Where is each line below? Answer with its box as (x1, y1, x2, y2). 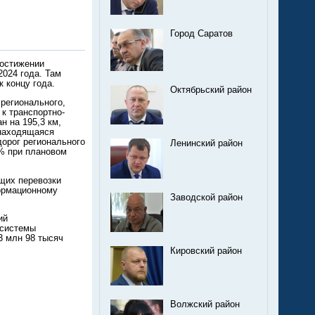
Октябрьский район (170, 84, 252, 95)
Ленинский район (170, 138, 243, 148)
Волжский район (170, 300, 240, 310)
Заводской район (170, 192, 243, 202)
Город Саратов (170, 28, 233, 39)
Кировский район (170, 246, 242, 257)
